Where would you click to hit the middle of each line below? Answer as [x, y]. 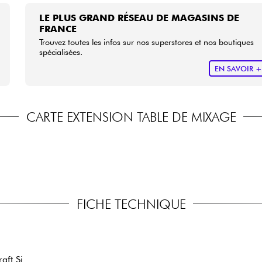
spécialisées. [61, 51]
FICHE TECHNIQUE [131, 204]
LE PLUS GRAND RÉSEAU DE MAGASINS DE [139, 18]
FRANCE [58, 29]
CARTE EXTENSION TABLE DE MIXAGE [131, 116]
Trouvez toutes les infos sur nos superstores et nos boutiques [147, 42]
